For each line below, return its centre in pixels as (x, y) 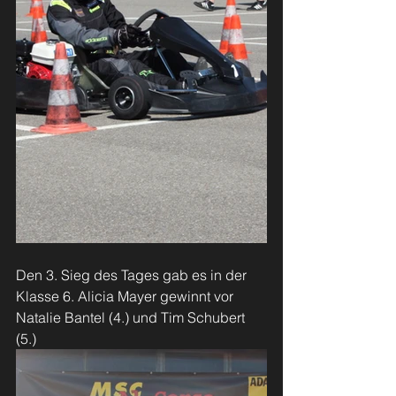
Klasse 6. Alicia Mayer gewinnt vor (126, 296)
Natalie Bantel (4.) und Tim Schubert (132, 317)
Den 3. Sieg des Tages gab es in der (133, 275)
